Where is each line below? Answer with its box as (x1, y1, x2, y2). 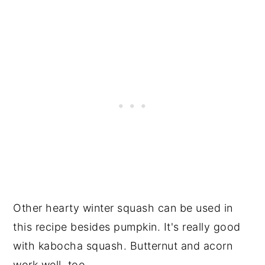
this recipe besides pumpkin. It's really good (13, 220, 241, 233)
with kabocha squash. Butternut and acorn (13, 239, 233, 252)
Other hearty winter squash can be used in (13, 201, 233, 214)
